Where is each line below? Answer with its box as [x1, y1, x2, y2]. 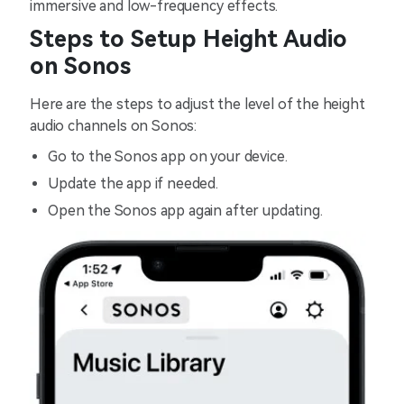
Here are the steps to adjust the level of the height [30, 96, 365, 113]
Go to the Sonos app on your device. [48, 148, 291, 165]
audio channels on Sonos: [30, 117, 200, 134]
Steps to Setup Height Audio [30, 26, 347, 52]
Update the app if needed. [48, 175, 218, 192]
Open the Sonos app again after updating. [48, 202, 323, 219]
